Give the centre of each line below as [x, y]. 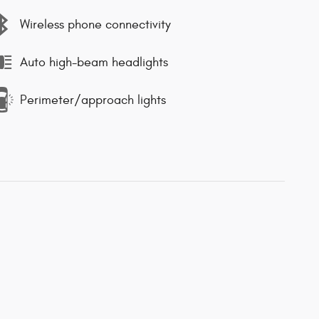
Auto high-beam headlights [94, 62]
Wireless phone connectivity [95, 24]
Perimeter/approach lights [93, 100]
